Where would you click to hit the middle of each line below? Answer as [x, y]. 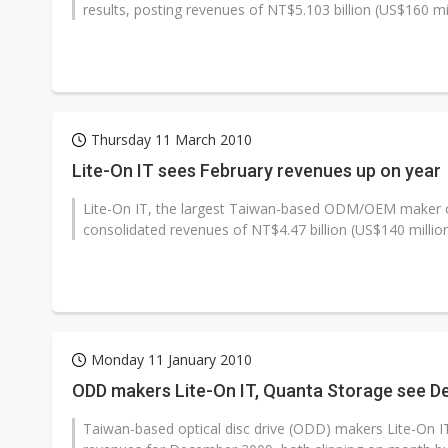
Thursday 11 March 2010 [171, 139]
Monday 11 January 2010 [171, 359]
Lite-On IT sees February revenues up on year [256, 170]
